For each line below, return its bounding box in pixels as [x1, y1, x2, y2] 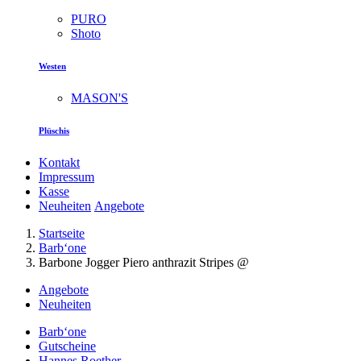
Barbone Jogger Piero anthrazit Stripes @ [39, 255, 249, 269]
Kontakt [39, 156, 80, 169]
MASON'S [71, 91, 128, 106]
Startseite [39, 226, 85, 240]
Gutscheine [39, 339, 96, 353]
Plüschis [39, 126, 69, 136]
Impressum [39, 170, 94, 184]
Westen [39, 61, 66, 72]
